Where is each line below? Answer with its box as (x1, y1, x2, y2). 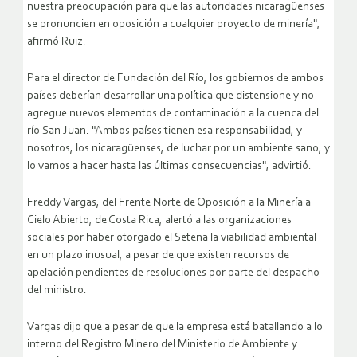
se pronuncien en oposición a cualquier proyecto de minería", (27, 18, 320, 31)
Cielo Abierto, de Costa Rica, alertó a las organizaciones (27, 214, 292, 227)
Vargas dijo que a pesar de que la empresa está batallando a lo (27, 321, 323, 334)
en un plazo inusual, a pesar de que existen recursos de (27, 249, 289, 262)
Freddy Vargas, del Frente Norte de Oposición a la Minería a (27, 197, 311, 210)
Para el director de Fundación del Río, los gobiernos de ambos (27, 73, 324, 85)
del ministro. (27, 284, 87, 297)
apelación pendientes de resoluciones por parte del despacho (27, 267, 320, 280)
